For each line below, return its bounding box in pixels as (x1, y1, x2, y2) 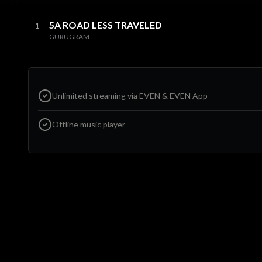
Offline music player (52, 119, 125, 129)
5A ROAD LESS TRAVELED (49, 19, 162, 30)
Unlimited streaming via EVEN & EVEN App (52, 90, 208, 101)
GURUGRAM (49, 32, 89, 41)
